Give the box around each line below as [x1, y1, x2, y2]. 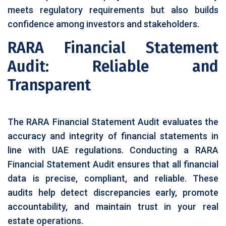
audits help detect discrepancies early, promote [8, 187, 218, 198]
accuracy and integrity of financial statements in [8, 131, 218, 141]
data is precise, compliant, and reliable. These [8, 173, 218, 184]
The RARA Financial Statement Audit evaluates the [8, 117, 218, 127]
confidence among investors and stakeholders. [8, 19, 199, 29]
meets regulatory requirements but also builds [8, 5, 218, 15]
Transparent [8, 76, 91, 94]
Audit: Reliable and [8, 58, 218, 76]
